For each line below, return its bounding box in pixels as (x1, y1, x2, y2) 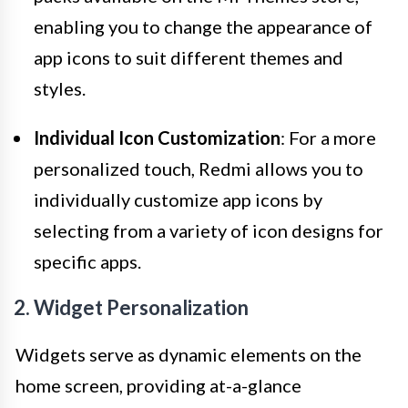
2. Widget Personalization (14, 294, 249, 320)
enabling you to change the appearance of (34, 15, 372, 37)
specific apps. (34, 250, 141, 272)
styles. (34, 76, 86, 99)
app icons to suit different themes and (34, 46, 343, 68)
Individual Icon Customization (34, 126, 280, 148)
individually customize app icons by (34, 188, 322, 210)
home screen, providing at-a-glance (15, 373, 301, 396)
